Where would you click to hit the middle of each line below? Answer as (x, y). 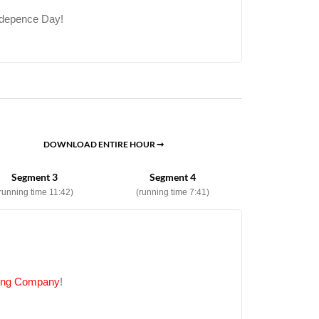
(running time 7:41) (173, 192)
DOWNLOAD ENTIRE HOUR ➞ (104, 144)
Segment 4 (173, 177)
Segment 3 (34, 177)
